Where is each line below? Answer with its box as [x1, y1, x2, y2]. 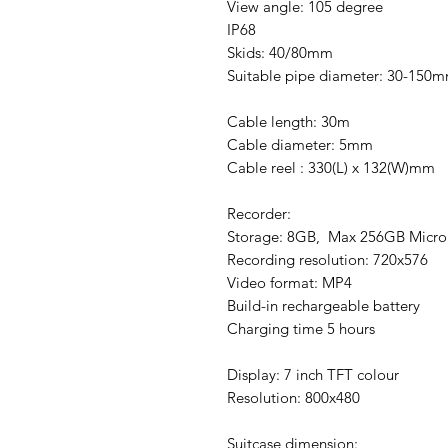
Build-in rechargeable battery [227, 295, 420, 315]
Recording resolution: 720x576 [227, 249, 428, 269]
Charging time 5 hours [227, 318, 375, 338]
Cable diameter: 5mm [227, 134, 373, 154]
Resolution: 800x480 [227, 387, 360, 407]
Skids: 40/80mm [227, 42, 333, 62]
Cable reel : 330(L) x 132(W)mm [227, 157, 435, 177]
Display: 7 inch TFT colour [227, 364, 403, 384]
